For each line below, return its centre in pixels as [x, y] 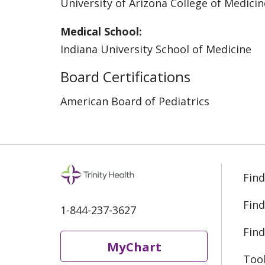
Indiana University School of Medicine [156, 49]
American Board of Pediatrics [135, 101]
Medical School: [101, 31]
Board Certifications [125, 76]
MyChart [134, 246]
